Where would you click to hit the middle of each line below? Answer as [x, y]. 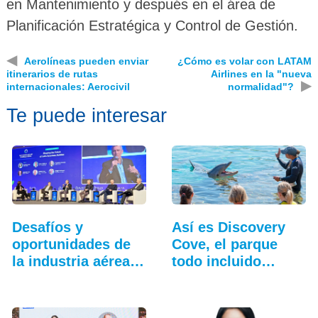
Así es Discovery [228, 227]
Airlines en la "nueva [262, 74]
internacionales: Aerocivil [68, 87]
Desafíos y [47, 227]
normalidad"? [261, 87]
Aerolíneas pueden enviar [86, 61]
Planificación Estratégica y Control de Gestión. [152, 26]
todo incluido [216, 261]
